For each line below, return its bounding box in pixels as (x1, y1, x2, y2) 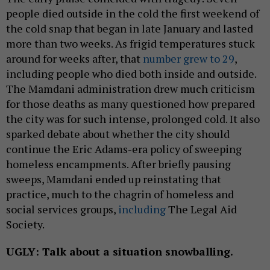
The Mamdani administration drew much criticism (6, 81, 255, 96)
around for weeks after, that (6, 51, 143, 66)
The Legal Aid (166, 202, 237, 217)
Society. (6, 217, 45, 232)
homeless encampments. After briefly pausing (6, 157, 231, 172)
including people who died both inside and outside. (6, 66, 256, 81)
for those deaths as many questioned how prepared (6, 96, 255, 111)
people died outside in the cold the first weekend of (6, 6, 259, 21)
